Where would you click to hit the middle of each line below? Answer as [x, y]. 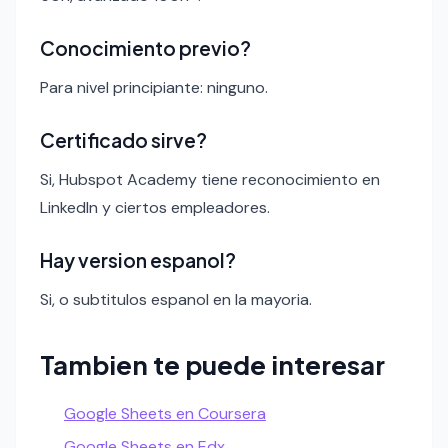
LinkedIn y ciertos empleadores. [155, 207]
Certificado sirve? [123, 139]
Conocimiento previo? [145, 47]
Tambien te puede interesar [212, 364]
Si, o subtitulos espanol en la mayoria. [176, 299]
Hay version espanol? [138, 259]
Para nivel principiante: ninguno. [154, 87]
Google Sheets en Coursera [165, 413]
